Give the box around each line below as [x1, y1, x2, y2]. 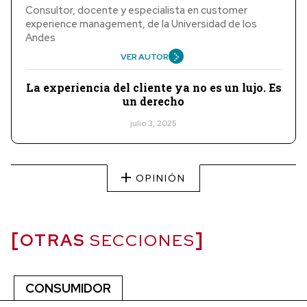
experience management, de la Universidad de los [25, 16, 257, 31]
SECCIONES [85, 229, 195, 251]
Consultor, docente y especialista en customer [25, 3, 247, 17]
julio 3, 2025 [130, 117, 177, 129]
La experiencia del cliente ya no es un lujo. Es [25, 79, 282, 95]
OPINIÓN [132, 171, 186, 184]
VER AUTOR [120, 51, 169, 62]
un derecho [123, 93, 184, 108]
